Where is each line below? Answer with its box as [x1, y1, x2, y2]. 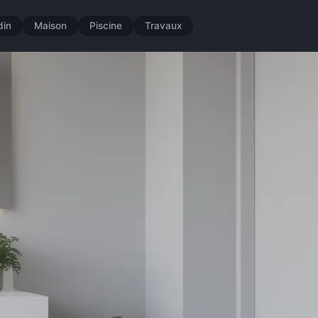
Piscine [89, 20, 122, 32]
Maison [33, 20, 67, 32]
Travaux [144, 20, 182, 32]
